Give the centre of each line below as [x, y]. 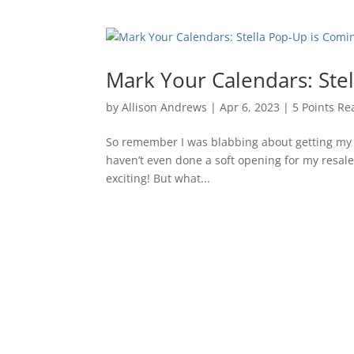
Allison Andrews [165, 107]
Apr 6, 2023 [250, 107]
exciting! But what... [158, 178]
